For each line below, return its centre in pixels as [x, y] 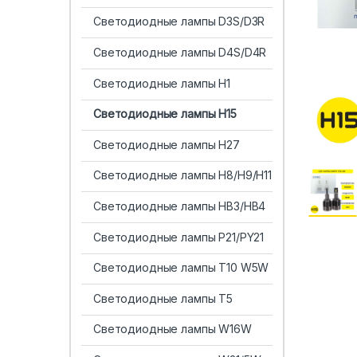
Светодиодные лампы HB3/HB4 [179, 206]
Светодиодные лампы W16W [172, 329]
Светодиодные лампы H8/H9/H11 [182, 175]
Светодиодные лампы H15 [165, 114]
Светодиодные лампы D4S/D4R [180, 53]
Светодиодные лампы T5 [163, 298]
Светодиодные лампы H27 [166, 144]
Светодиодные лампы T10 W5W [181, 268]
